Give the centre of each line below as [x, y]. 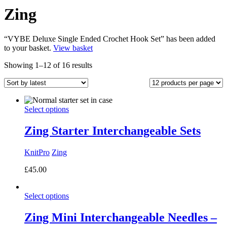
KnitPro [37, 153]
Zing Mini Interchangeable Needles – [121, 217]
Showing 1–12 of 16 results [48, 65]
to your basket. [29, 48]
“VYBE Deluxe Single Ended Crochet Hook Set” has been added [110, 39]
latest [100, 83]
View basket [73, 48]
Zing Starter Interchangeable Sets [112, 131]
